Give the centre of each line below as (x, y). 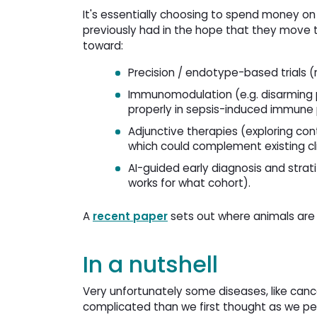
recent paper (130, 216)
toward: (104, 45)
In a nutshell (150, 264)
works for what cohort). (191, 183)
